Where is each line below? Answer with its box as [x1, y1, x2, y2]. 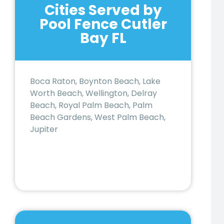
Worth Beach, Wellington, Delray [30, 87, 157, 99]
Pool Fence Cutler [39, 14, 167, 34]
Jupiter [30, 123, 58, 135]
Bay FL [79, 28, 126, 48]
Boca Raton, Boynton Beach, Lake [30, 75, 160, 87]
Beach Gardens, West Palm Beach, [30, 111, 165, 123]
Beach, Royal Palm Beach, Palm [30, 99, 152, 111]
